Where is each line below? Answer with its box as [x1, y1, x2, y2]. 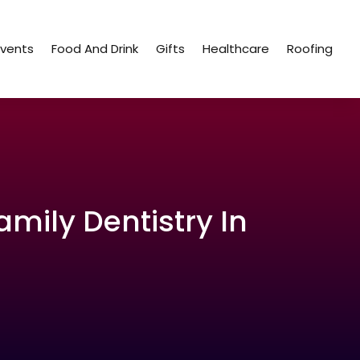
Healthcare [202, 40, 270, 58]
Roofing [287, 40, 333, 58]
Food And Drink [51, 40, 139, 58]
